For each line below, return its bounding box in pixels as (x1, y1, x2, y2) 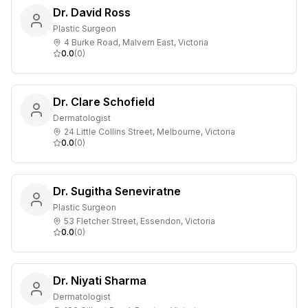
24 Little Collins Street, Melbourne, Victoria (64, 126, 235, 137)
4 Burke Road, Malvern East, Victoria (64, 37, 208, 47)
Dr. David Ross (53, 5, 131, 19)
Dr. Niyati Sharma (53, 274, 146, 287)
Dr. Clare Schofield (53, 95, 155, 109)
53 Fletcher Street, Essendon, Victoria (64, 216, 215, 226)
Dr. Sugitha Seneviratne (53, 184, 181, 198)
